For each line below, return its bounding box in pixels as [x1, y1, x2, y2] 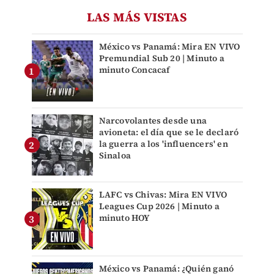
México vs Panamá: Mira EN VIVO [98, 40, 240, 53]
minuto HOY [98, 212, 150, 224]
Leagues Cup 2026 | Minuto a [98, 200, 220, 212]
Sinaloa [98, 149, 131, 161]
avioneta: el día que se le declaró [98, 126, 239, 138]
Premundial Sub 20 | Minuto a [98, 52, 225, 64]
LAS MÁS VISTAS [87, 9, 187, 26]
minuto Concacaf [98, 64, 170, 76]
